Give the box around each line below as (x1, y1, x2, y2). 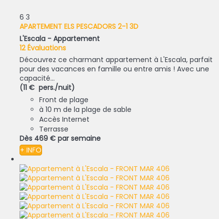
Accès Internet (39, 114, 89, 124)
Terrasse (39, 124, 68, 134)
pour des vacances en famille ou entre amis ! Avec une (20, 64, 209, 74)
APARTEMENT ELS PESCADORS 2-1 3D (20, 21, 138, 31)
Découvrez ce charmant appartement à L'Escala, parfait (20, 54, 213, 65)
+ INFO (20, 145, 42, 155)
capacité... (20, 73, 55, 83)
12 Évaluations (20, 43, 66, 53)
